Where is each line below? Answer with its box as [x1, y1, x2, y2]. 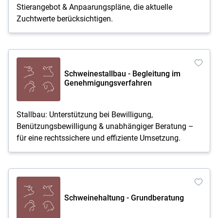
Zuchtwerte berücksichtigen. [16, 14, 113, 23]
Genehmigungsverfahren [64, 78, 152, 88]
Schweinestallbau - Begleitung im [64, 69, 181, 78]
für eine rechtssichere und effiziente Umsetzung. [16, 133, 181, 143]
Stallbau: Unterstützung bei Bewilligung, [16, 109, 153, 119]
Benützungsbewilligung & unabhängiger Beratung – [16, 121, 194, 131]
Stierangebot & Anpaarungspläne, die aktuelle [16, 2, 172, 12]
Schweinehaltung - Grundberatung [64, 193, 184, 202]
